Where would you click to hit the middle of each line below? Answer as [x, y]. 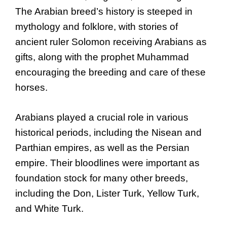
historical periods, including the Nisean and [108, 132]
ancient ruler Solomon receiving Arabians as [111, 42]
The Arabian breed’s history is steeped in [104, 12]
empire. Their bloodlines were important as [107, 163]
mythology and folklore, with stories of [97, 27]
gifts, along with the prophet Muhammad [102, 57]
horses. [31, 88]
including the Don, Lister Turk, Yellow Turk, [107, 193]
